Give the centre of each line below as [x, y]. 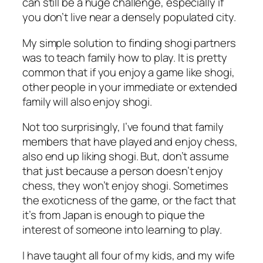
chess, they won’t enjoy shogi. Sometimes [125, 186]
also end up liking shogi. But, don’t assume [126, 156]
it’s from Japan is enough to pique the [114, 215]
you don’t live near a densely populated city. [129, 17]
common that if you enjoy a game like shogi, [129, 72]
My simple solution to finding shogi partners [129, 43]
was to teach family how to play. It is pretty [125, 57]
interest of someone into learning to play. [122, 230]
